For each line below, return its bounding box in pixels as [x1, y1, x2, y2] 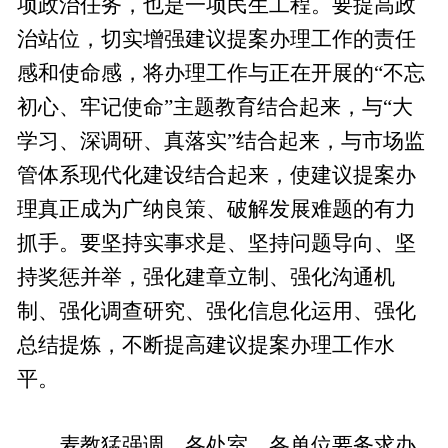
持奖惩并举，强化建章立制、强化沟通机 [17, 265, 396, 290]
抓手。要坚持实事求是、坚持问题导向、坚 [17, 231, 417, 256]
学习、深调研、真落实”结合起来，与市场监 [17, 129, 426, 154]
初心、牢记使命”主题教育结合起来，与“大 [17, 95, 414, 120]
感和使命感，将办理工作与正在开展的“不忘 [17, 61, 426, 86]
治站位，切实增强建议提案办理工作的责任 [17, 27, 417, 52]
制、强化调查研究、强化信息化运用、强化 [17, 299, 417, 324]
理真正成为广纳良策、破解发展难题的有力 [17, 197, 417, 222]
